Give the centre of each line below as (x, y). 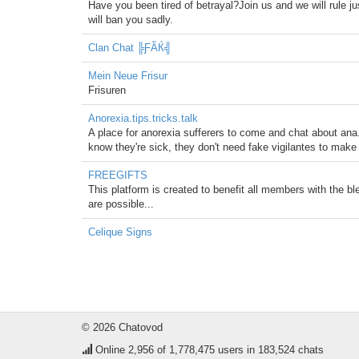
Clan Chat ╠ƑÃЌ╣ (130, 48)
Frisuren (107, 90)
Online (110, 350)
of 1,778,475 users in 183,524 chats (239, 350)
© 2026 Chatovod (122, 327)
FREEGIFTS (118, 175)
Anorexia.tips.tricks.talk (143, 118)
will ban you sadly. (131, 20)
